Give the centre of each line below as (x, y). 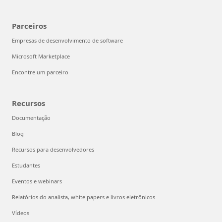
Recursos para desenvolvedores (53, 149)
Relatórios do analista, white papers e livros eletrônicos (83, 197)
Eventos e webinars (37, 181)
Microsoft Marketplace (41, 56)
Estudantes (26, 165)
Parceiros (29, 26)
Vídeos (21, 213)
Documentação (31, 118)
